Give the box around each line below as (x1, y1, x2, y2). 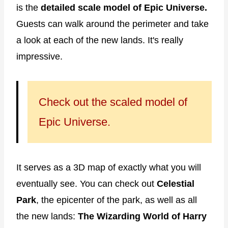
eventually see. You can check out (16, 178, 157, 189)
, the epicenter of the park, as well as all (36, 194, 197, 205)
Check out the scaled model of (39, 95, 187, 108)
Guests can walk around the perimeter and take (16, 18, 209, 29)
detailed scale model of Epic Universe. (41, 2, 207, 13)
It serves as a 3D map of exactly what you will (16, 162, 201, 173)
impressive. (16, 51, 63, 62)
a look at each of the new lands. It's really (16, 35, 183, 45)
